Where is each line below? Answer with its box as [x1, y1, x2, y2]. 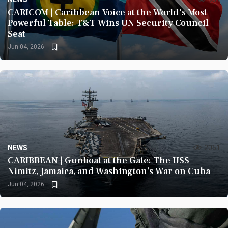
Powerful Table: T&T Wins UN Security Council [8, 17, 209, 29]
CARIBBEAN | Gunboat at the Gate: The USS [8, 155, 189, 166]
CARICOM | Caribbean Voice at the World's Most [8, 7, 207, 18]
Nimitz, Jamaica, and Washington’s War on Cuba [8, 165, 210, 177]
